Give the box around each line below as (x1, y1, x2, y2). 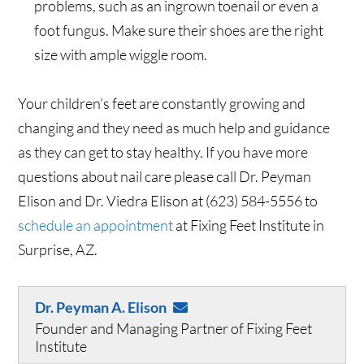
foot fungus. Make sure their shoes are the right (34, 21, 324, 40)
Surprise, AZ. (18, 240, 98, 259)
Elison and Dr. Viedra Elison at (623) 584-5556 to (18, 192, 318, 210)
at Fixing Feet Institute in (173, 216, 325, 235)
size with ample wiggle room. (34, 45, 208, 64)
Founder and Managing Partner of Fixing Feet (35, 319, 313, 338)
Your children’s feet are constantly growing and (18, 94, 306, 113)
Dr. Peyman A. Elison (35, 298, 167, 317)
